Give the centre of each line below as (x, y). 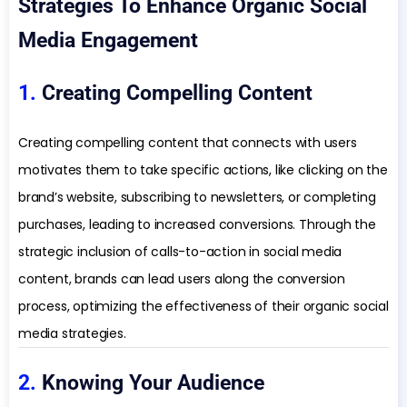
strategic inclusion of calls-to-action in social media (180, 252)
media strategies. (72, 334)
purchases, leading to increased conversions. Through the (197, 225)
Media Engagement (108, 41)
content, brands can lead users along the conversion (182, 279)
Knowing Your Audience (153, 383)
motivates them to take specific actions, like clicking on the (203, 170)
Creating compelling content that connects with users (188, 143)
